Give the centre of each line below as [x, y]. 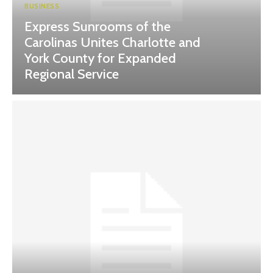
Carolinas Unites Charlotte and [112, 43]
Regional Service [72, 74]
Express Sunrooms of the [97, 27]
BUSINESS [42, 6]
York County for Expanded [100, 58]
